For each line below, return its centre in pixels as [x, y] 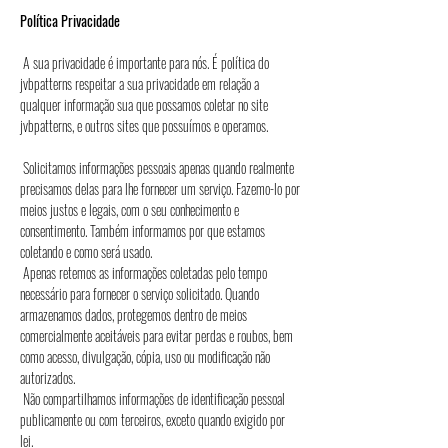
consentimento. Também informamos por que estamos [142, 230]
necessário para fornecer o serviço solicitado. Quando [139, 293]
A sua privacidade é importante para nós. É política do [144, 62]
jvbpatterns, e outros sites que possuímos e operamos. [159, 125]
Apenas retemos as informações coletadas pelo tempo [143, 272]
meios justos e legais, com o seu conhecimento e [129, 209]
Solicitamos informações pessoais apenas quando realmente [157, 167]
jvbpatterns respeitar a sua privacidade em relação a [139, 83]
